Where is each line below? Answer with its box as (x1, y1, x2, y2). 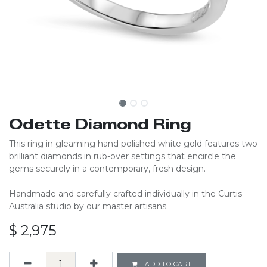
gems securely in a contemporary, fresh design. (9, 163, 206, 174)
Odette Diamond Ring (9, 116, 191, 133)
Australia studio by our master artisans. (9, 201, 168, 212)
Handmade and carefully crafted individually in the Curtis (9, 188, 242, 199)
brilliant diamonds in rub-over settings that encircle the (9, 151, 236, 162)
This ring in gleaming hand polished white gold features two (9, 138, 257, 149)
